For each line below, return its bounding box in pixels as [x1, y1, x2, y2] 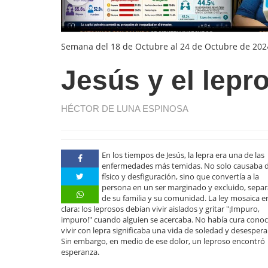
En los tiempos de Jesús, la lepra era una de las [102, 149, 265, 160]
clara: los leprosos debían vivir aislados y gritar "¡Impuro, [61, 203, 260, 214]
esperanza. [61, 246, 99, 257]
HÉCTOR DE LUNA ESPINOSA [61, 103, 188, 114]
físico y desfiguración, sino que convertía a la [102, 170, 260, 182]
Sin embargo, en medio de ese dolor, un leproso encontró [61, 235, 265, 246]
